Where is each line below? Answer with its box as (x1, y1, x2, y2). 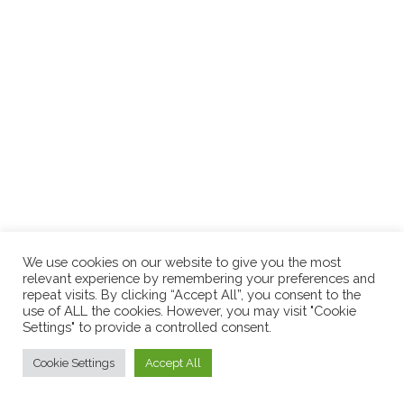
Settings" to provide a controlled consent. (23, 319, 271, 335)
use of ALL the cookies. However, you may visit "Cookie (23, 303, 356, 318)
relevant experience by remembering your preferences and (23, 271, 375, 286)
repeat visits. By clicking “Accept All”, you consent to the (23, 287, 361, 302)
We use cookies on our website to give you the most (23, 254, 341, 270)
